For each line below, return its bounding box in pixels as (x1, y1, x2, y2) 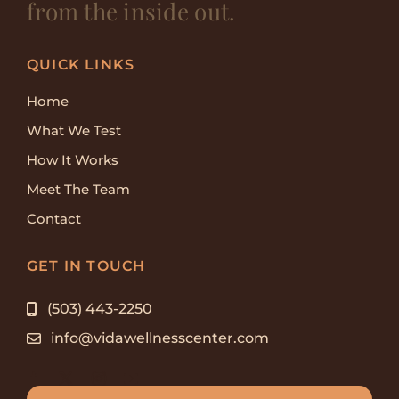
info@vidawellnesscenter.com (51, 330, 270, 346)
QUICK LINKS (26, 56, 135, 73)
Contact (26, 210, 81, 227)
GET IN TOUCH (26, 257, 146, 274)
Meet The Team (26, 181, 130, 198)
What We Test (26, 122, 121, 139)
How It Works (26, 151, 118, 168)
